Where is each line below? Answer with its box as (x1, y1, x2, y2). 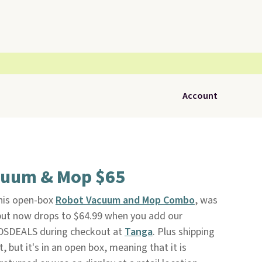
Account (182, 89, 218, 102)
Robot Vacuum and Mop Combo (55, 193, 195, 208)
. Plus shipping (152, 225, 215, 239)
